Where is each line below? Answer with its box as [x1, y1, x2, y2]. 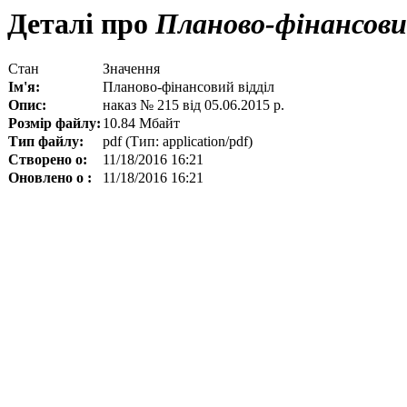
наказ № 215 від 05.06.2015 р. [103, 97, 284, 114]
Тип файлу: [8, 134, 84, 150]
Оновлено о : [8, 170, 92, 186]
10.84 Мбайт [103, 115, 180, 132]
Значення [103, 61, 160, 77]
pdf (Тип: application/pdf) [103, 134, 253, 150]
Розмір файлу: [8, 115, 101, 132]
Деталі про [7, 7, 148, 40]
